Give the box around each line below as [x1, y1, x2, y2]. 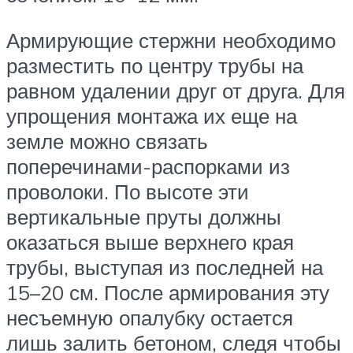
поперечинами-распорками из [6, 153, 290, 179]
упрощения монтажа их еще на [6, 102, 297, 128]
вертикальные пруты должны [6, 203, 281, 229]
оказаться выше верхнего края [6, 229, 294, 255]
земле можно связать [6, 128, 208, 154]
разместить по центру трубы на [6, 52, 303, 78]
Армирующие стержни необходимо [6, 27, 336, 53]
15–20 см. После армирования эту [6, 279, 329, 305]
